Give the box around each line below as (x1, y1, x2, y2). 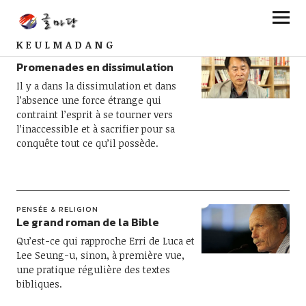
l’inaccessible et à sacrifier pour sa (16, 122, 175, 135)
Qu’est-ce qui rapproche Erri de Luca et (16, 234, 195, 247)
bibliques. (16, 277, 62, 290)
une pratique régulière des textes (16, 263, 170, 276)
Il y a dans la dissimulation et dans (16, 79, 176, 92)
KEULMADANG (16, 38, 116, 51)
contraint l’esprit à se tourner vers (16, 108, 173, 121)
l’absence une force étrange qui (16, 94, 161, 107)
